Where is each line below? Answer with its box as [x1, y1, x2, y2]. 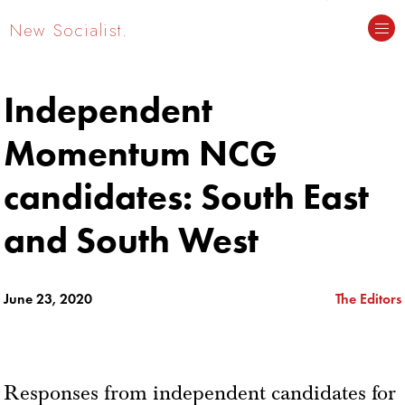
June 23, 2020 [4, 290, 93, 307]
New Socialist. [10, 16, 128, 42]
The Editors [334, 290, 401, 307]
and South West [4, 218, 259, 261]
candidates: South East [4, 174, 370, 218]
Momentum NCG [4, 131, 278, 174]
